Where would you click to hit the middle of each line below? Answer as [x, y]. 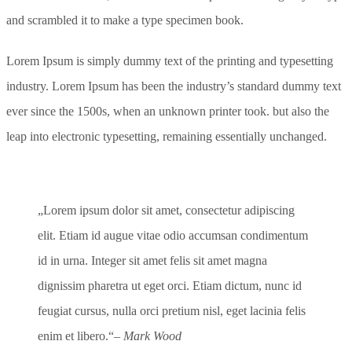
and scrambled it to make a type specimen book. [125, 20]
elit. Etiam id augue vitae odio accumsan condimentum [173, 236]
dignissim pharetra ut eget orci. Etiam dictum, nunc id [170, 286]
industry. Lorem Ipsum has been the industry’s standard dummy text [174, 86]
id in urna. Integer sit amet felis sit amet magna [152, 261]
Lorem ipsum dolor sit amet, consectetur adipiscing [169, 211]
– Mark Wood [148, 336]
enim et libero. [73, 336]
